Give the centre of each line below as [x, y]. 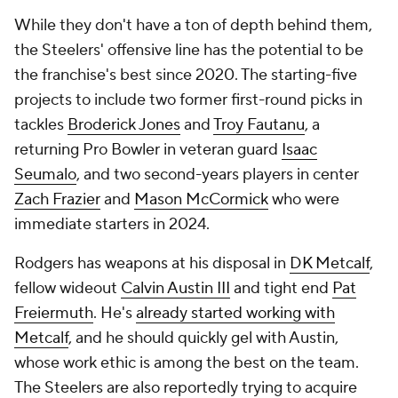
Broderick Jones [124, 125]
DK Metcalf [330, 263]
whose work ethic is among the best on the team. [187, 363]
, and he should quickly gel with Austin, [203, 338]
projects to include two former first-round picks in [188, 100]
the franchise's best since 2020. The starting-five [186, 75]
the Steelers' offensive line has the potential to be [189, 50]
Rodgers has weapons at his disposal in [152, 263]
